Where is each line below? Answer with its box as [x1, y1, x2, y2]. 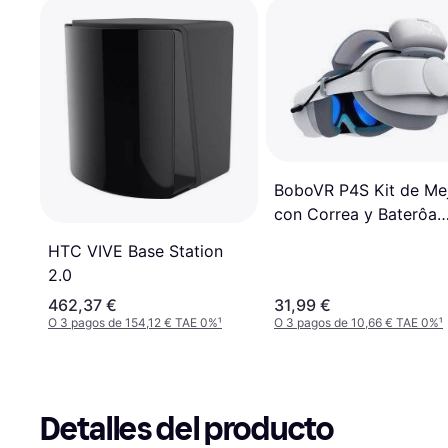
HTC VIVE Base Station [48, 241, 223, 262]
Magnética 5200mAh [274, 227, 432, 248]
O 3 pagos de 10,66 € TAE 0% [274, 315, 439, 331]
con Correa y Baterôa [274, 203, 437, 224]
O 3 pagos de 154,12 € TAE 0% [48, 315, 218, 331]
